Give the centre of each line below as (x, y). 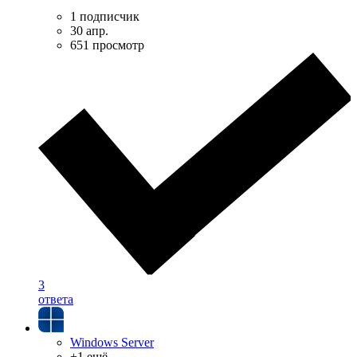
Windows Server (112, 343)
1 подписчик (105, 17)
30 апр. (89, 31)
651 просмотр (107, 45)
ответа (56, 300)
